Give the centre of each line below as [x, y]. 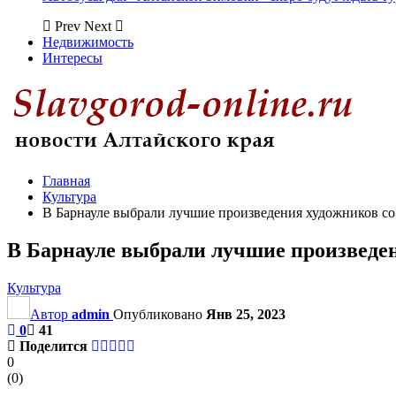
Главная [66, 181]
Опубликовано [160, 314]
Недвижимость [88, 42]
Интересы [72, 58]
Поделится [53, 346]
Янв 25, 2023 [246, 314]
